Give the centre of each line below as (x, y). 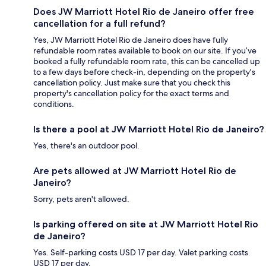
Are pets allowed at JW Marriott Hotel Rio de (135, 170)
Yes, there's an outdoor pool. (86, 145)
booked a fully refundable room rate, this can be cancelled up (147, 61)
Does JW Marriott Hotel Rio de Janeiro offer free (144, 11)
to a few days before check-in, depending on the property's (144, 72)
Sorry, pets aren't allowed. (81, 199)
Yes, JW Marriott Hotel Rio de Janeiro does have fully (131, 39)
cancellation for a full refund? (99, 23)
